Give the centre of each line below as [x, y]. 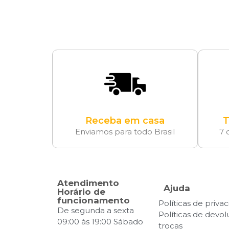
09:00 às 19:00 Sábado [100, 221]
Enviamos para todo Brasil [125, 131]
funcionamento [94, 200]
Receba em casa [125, 120]
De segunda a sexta [96, 210]
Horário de [81, 191]
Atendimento [88, 183]
